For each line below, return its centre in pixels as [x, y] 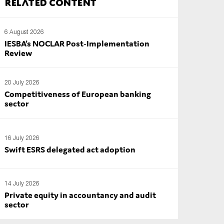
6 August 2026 [24, 32]
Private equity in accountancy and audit [80, 195]
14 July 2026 [22, 183]
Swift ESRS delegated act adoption [70, 149]
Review [18, 53]
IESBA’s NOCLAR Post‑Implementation [77, 43]
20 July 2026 [22, 82]
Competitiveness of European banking [78, 94]
